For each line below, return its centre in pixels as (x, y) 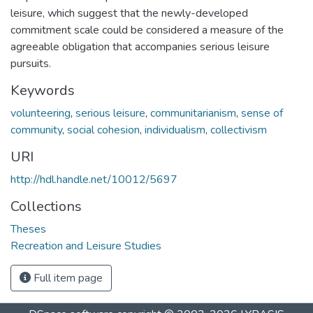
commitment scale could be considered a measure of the (147, 30)
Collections (46, 206)
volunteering (41, 113)
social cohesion (103, 130)
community (36, 130)
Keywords (43, 90)
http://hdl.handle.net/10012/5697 (94, 179)
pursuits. (31, 63)
